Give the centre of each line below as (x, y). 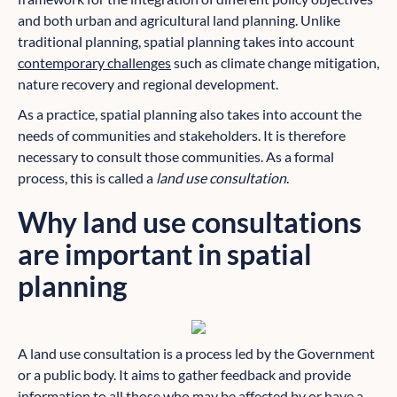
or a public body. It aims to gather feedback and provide (184, 375)
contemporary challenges (94, 63)
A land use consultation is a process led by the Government (196, 354)
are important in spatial (165, 254)
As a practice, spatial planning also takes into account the (190, 114)
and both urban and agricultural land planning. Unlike (179, 20)
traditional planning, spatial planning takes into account (186, 42)
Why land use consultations (190, 222)
